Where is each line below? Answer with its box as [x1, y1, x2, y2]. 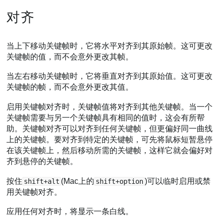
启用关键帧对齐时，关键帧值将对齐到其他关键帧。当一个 [6, 102, 213, 111]
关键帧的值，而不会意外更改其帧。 [6, 52, 134, 61]
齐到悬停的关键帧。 [6, 157, 78, 166]
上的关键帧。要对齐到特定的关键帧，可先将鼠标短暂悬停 [6, 135, 213, 144]
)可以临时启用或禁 [145, 176, 211, 185]
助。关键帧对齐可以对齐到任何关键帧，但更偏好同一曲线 [6, 124, 213, 133]
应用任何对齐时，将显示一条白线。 [6, 207, 134, 216]
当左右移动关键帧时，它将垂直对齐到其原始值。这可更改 [6, 72, 213, 81]
